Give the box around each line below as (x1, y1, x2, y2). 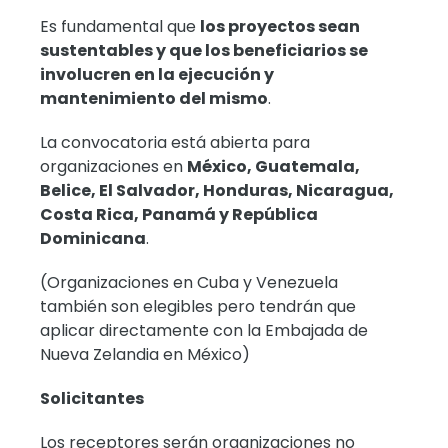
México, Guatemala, (187, 154, 361, 178)
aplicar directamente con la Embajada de (40, 318, 369, 342)
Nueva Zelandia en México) (40, 342, 251, 366)
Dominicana (40, 226, 147, 250)
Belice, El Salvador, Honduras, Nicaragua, (40, 178, 395, 202)
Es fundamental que (40, 14, 201, 38)
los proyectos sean (200, 14, 361, 38)
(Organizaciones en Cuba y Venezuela (40, 270, 339, 294)
